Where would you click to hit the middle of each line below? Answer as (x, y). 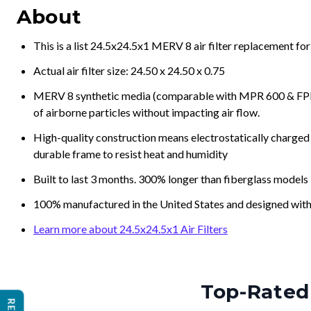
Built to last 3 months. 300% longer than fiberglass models (171, 179)
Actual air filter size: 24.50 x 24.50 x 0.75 (129, 70)
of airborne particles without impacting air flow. (146, 112)
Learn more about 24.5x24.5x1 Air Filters (131, 229)
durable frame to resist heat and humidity (131, 154)
